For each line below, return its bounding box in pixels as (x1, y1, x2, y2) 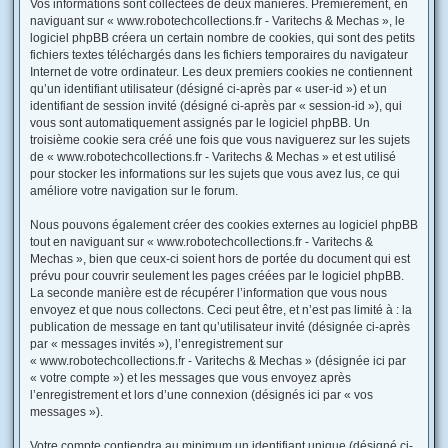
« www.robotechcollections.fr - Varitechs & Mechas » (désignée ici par (30, 354, 406, 368)
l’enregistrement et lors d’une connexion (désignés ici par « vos (30, 388, 373, 402)
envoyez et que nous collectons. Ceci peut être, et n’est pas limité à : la (30, 303, 412, 317)
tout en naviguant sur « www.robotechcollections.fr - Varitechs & (30, 235, 373, 249)
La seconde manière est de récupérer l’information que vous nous (30, 286, 387, 300)
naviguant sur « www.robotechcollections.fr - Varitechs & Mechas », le (30, 14, 405, 28)
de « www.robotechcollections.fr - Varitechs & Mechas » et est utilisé (30, 150, 396, 164)
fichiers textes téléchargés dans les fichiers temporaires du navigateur (30, 48, 408, 62)
